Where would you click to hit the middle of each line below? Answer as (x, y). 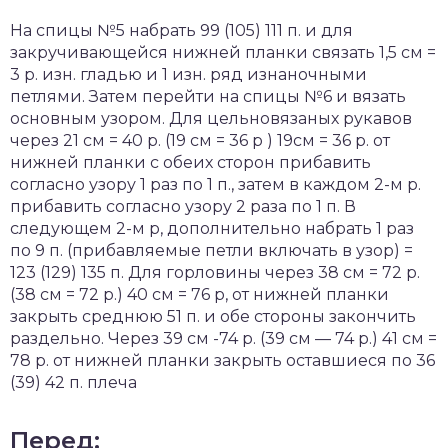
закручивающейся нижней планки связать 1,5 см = (223, 52)
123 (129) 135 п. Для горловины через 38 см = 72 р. (215, 272)
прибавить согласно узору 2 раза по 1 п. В (183, 206)
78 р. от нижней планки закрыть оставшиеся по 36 (222, 360)
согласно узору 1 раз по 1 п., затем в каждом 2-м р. (215, 184)
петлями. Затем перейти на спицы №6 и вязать (208, 96)
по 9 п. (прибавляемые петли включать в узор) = (211, 250)
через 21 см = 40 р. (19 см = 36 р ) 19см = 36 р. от (200, 140)
